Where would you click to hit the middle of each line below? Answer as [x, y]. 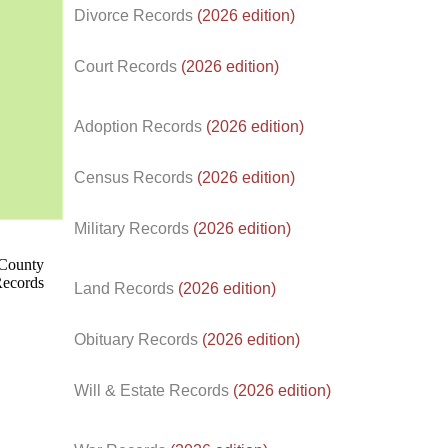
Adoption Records [140, 126]
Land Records [126, 288]
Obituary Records [138, 339]
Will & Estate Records [153, 390]
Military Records [133, 228]
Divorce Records [135, 15]
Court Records [127, 66]
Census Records [135, 177]
